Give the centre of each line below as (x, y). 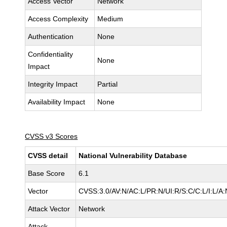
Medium (110, 19)
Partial (108, 84)
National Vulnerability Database (133, 156)
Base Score (47, 173)
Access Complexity (58, 19)
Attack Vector (49, 209)
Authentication (51, 36)
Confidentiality (51, 54)
